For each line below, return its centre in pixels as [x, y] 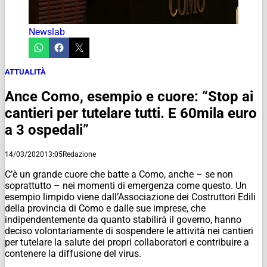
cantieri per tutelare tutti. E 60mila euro [131, 113]
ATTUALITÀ [25, 72]
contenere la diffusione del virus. [73, 253]
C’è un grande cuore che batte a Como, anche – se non [119, 174]
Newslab [47, 32]
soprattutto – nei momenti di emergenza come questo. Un [126, 185]
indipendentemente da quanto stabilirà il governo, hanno [123, 219]
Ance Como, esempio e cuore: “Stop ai [129, 96]
